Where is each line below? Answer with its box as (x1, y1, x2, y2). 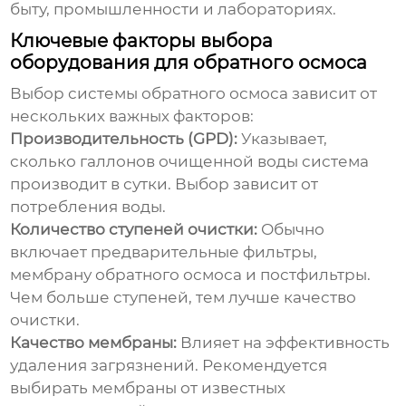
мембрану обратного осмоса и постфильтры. (10, 266, 372, 285)
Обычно (257, 220, 325, 239)
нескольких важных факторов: (10, 107, 255, 126)
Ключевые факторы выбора (10, 30, 274, 53)
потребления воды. (10, 198, 167, 217)
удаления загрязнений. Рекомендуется (10, 356, 328, 375)
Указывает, (237, 130, 328, 149)
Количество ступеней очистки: (10, 220, 258, 239)
